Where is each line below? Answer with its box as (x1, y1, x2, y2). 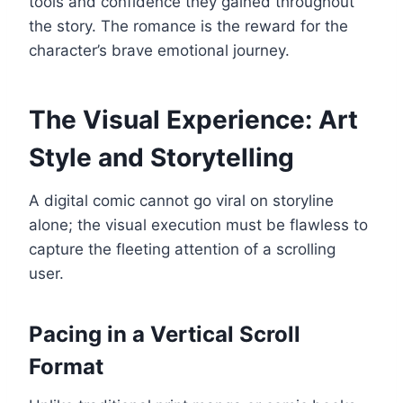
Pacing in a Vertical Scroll (29, 320, 300, 347)
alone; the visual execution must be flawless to (29, 215, 368, 234)
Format (29, 353, 103, 380)
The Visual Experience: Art (29, 103, 358, 135)
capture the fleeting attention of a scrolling (29, 239, 336, 258)
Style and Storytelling (29, 141, 294, 173)
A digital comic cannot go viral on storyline (29, 191, 334, 210)
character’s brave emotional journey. (29, 40, 290, 59)
